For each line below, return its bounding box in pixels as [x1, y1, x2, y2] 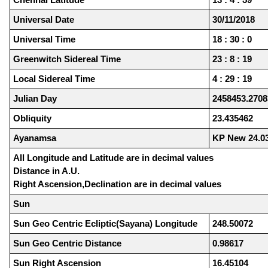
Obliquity [13, 113, 51, 124]
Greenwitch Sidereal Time [13, 54, 121, 65]
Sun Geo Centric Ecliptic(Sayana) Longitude [13, 218, 197, 229]
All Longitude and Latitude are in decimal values [13, 153, 214, 163]
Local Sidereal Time [13, 74, 95, 84]
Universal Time [13, 34, 75, 45]
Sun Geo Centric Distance [13, 238, 121, 249]
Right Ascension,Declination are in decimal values [13, 179, 221, 190]
